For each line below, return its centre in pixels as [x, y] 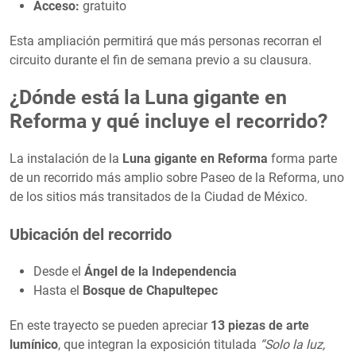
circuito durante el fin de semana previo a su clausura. [161, 60]
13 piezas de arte [260, 325]
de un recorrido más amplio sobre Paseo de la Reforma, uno [177, 177]
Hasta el [58, 290]
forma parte [302, 158]
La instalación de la [66, 158]
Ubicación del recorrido [91, 234]
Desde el [59, 271]
